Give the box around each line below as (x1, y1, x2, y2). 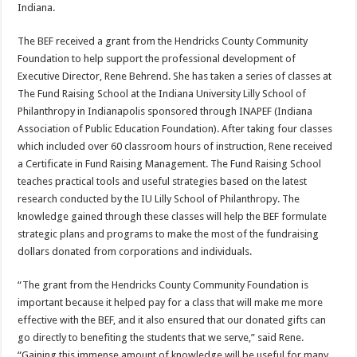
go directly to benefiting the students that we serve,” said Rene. (18, 331, 304, 344)
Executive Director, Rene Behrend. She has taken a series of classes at (18, 70, 332, 83)
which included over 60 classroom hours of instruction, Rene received (18, 140, 333, 153)
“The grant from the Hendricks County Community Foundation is (18, 279, 309, 292)
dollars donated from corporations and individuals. (18, 245, 253, 258)
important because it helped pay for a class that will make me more (18, 296, 324, 309)
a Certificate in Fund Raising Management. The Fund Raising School (18, 158, 322, 171)
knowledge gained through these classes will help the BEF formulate (18, 210, 328, 223)
